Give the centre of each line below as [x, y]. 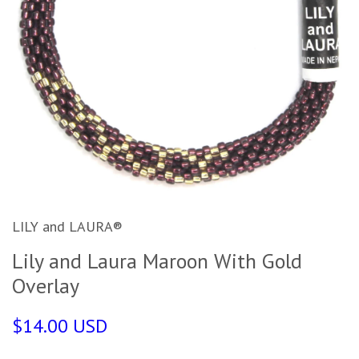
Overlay [46, 285]
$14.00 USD [60, 325]
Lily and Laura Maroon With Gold [157, 260]
